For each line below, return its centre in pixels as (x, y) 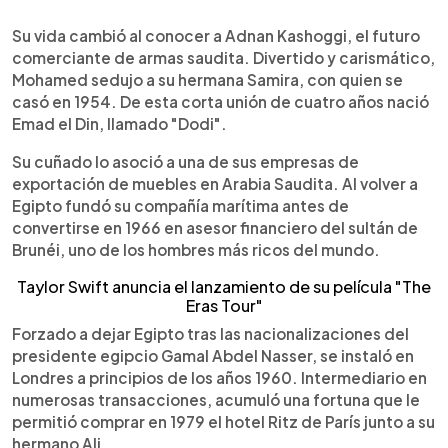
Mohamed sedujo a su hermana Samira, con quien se (207, 79)
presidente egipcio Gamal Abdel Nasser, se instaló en (213, 355)
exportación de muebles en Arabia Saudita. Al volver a (215, 183)
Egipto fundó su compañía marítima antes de (180, 205)
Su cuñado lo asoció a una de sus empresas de (185, 161)
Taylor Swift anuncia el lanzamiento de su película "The (224, 286)
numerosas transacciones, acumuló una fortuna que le (216, 399)
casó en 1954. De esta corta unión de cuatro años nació (220, 101)
